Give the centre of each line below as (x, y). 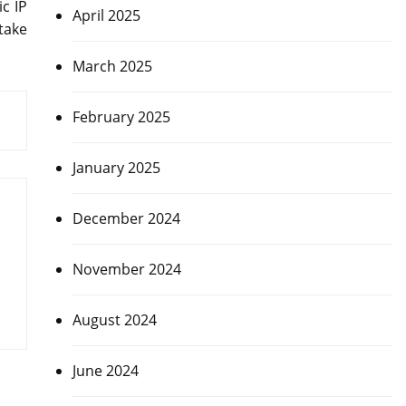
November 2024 (126, 270)
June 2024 (105, 371)
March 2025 (112, 67)
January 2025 (116, 168)
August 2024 (114, 320)
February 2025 (121, 117)
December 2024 (126, 219)
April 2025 (106, 16)
